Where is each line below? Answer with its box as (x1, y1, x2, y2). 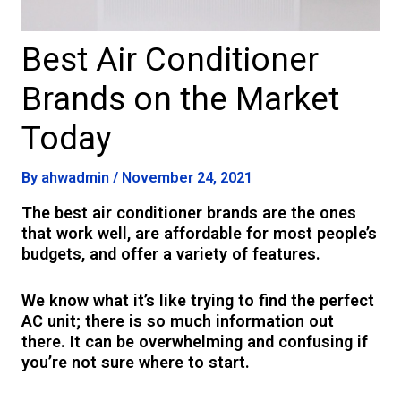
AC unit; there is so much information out (21, 311, 335, 331)
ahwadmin (41, 168, 114, 186)
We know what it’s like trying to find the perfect (21, 291, 375, 311)
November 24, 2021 (122, 168, 253, 186)
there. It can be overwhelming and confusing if (21, 332, 369, 352)
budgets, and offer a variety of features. (21, 244, 326, 264)
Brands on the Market (21, 79, 340, 118)
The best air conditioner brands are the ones (21, 203, 357, 223)
